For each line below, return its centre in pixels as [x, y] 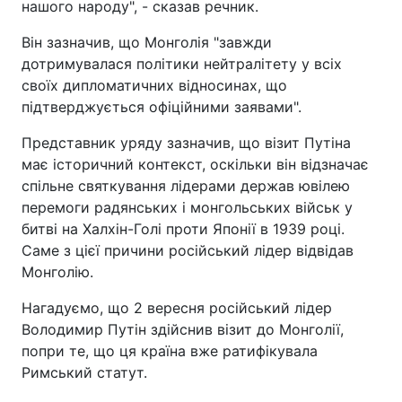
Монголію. [57, 271]
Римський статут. [84, 372]
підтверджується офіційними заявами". [162, 106]
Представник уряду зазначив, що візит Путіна [186, 142]
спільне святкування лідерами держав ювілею [186, 185]
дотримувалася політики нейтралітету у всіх [182, 63]
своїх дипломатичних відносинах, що [154, 85]
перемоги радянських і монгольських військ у [187, 207]
